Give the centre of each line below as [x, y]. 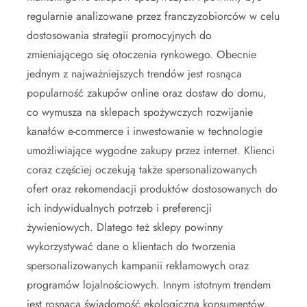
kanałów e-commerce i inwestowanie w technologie [145, 131]
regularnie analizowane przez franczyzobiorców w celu [153, 16]
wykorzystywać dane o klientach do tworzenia [131, 246]
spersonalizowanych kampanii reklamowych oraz [138, 265]
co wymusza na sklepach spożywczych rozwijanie [140, 112]
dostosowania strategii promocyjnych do [119, 35]
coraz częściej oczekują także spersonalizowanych [142, 169]
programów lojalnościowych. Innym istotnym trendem [149, 284]
